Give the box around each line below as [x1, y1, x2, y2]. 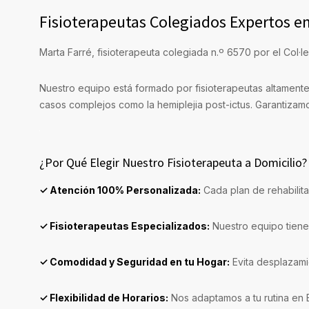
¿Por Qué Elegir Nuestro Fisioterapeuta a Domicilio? [39, 154, 307, 171]
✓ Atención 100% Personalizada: [39, 184, 201, 197]
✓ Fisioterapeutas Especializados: [39, 220, 210, 232]
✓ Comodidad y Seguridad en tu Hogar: [39, 256, 230, 268]
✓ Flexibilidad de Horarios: [39, 292, 168, 304]
